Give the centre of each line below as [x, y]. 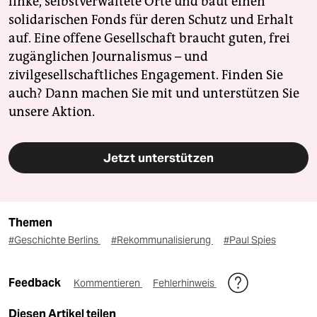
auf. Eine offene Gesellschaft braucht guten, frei [149, 39]
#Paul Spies [250, 240]
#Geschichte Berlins [54, 240]
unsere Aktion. [52, 112]
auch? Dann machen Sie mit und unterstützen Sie [154, 94]
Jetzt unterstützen [158, 158]
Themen [30, 223]
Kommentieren [108, 283]
